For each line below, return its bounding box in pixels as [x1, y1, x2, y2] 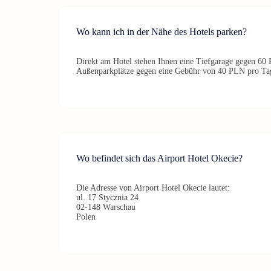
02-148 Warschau [76, 202, 135, 212]
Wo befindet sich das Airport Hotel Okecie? [76, 152, 243, 163]
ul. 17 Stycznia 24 [76, 192, 139, 202]
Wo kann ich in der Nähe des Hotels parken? [76, 26, 247, 37]
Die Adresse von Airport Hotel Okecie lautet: [76, 183, 230, 192]
